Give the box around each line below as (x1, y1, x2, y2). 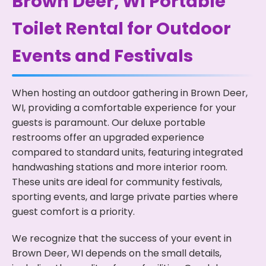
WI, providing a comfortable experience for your (12, 100, 236, 115)
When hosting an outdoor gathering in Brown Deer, (12, 85, 248, 100)
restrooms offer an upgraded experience (12, 130, 204, 144)
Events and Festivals (12, 43, 193, 68)
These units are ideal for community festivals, (12, 175, 222, 189)
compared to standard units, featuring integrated (12, 145, 243, 159)
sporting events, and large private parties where (12, 189, 238, 204)
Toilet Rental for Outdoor (12, 16, 231, 40)
